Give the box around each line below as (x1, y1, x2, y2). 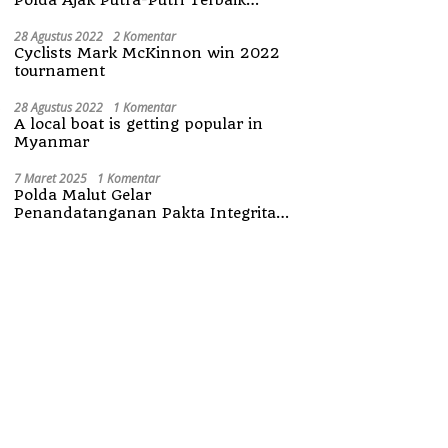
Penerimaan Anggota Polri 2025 (14, 221, 261, 240)
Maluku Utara (14, 8, 118, 27)
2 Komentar (113, 27, 177, 45)
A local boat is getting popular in (14, 114, 264, 133)
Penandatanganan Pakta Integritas (14, 203, 285, 222)
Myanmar (14, 132, 90, 151)
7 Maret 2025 (14, 169, 88, 187)
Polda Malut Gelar (14, 185, 152, 204)
